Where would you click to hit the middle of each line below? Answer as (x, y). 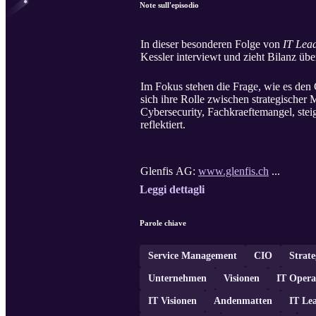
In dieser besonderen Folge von (212, 44)
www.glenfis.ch (233, 171)
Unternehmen (177, 279)
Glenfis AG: (169, 171)
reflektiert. (163, 125)
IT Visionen (172, 301)
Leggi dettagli (172, 190)
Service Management (193, 256)
